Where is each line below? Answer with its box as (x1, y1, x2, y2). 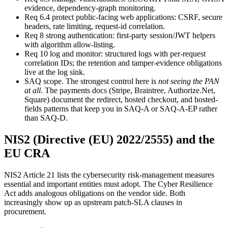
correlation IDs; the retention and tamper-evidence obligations (24, 59, 222, 68)
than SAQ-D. (24, 113, 68, 123)
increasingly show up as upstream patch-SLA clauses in (4, 197, 182, 207)
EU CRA (4, 146, 50, 160)
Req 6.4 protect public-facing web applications (24, 13, 174, 22)
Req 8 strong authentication (24, 31, 112, 40)
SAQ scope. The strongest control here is (24, 77, 156, 86)
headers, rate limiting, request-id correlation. (24, 22, 165, 31)
